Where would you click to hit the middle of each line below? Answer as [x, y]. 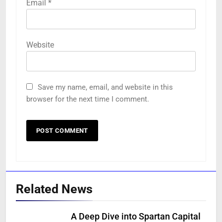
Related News [54, 189]
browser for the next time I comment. [88, 99]
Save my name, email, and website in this [105, 87]
